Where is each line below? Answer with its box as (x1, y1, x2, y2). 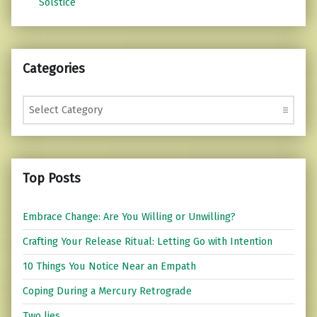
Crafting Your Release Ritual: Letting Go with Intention (23, 235, 272, 248)
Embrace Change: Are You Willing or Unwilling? (23, 210, 236, 224)
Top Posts (23, 170, 81, 186)
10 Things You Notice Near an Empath (23, 260, 196, 273)
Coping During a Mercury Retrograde (23, 284, 192, 298)
